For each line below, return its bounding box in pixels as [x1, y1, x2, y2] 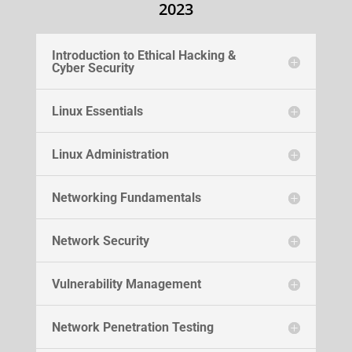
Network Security [51, 233, 149, 248]
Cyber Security [51, 60, 134, 75]
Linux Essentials [51, 103, 143, 119]
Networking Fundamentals [51, 189, 201, 205]
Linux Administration [51, 146, 169, 162]
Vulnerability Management [51, 276, 201, 291]
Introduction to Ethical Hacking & [51, 47, 236, 63]
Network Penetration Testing [51, 319, 214, 335]
